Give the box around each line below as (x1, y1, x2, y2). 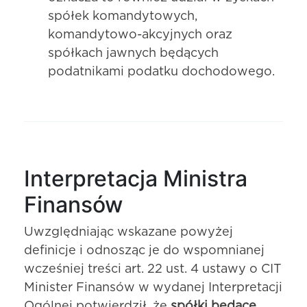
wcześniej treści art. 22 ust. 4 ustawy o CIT (24, 262, 282, 275)
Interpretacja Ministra (24, 164, 247, 192)
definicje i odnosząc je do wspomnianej (24, 244, 265, 257)
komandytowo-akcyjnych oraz (48, 28, 232, 41)
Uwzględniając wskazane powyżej (24, 225, 233, 238)
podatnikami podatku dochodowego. (48, 65, 275, 78)
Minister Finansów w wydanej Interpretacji (24, 281, 282, 294)
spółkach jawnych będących (48, 47, 219, 60)
